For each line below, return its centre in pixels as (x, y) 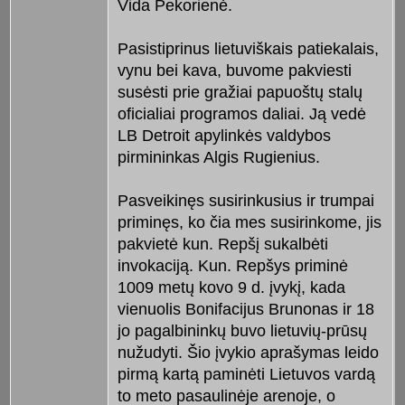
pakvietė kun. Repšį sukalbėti (222, 244)
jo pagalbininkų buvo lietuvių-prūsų (242, 330)
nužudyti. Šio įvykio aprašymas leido (248, 352)
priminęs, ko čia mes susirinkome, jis (249, 222)
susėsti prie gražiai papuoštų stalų (240, 92)
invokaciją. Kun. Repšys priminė (232, 265)
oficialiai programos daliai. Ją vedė (241, 113)
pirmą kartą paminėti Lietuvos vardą (246, 374)
